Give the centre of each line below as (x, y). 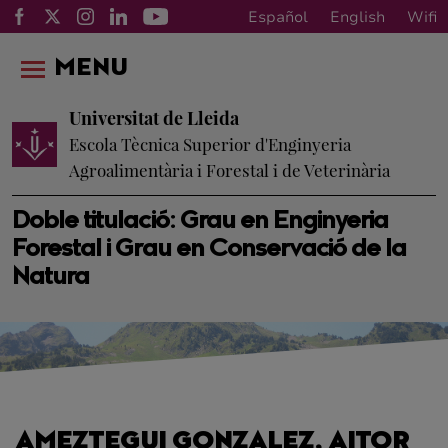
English (357, 16)
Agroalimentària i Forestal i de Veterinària (229, 170)
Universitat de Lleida (154, 118)
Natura (51, 278)
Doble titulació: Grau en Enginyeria (200, 222)
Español (278, 16)
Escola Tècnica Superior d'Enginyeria (210, 144)
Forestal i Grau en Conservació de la (209, 250)
